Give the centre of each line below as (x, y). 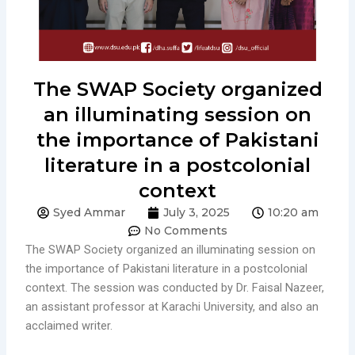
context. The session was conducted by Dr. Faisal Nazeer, (175, 287)
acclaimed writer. (69, 325)
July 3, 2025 (196, 212)
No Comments (185, 230)
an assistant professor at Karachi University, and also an (172, 306)
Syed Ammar (89, 212)
